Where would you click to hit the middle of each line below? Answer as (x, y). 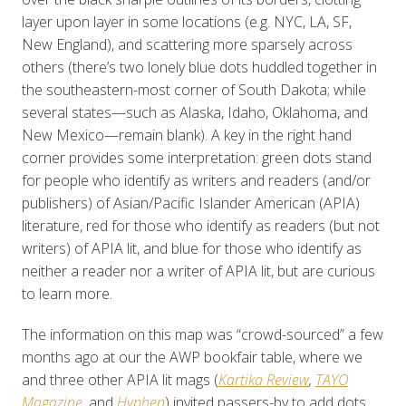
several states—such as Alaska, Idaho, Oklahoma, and (194, 112)
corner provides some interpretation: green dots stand (196, 157)
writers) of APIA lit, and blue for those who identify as (191, 248)
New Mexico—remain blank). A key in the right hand (186, 135)
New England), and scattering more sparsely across (187, 44)
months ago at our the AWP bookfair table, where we (192, 357)
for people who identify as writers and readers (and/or (196, 180)
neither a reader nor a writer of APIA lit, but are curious (198, 271)
